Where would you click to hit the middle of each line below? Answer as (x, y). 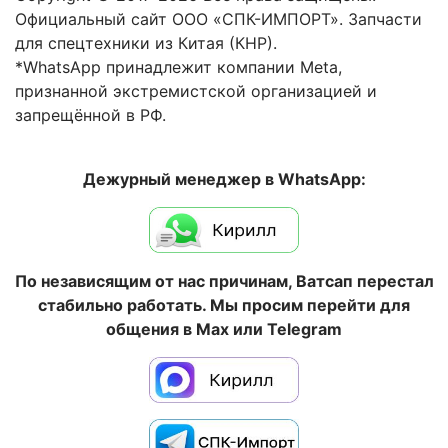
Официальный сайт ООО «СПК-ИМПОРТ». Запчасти (218, 18)
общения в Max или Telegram (224, 328)
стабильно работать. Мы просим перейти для (224, 304)
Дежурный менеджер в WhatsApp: (224, 178)
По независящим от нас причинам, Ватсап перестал (224, 280)
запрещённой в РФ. (90, 114)
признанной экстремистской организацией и (196, 90)
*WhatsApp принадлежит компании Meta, (178, 66)
